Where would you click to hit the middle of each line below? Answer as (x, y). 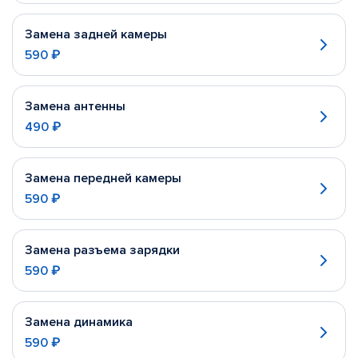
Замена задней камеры (96, 34)
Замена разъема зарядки (102, 250)
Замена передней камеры (103, 178)
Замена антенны (75, 106)
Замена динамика (79, 322)
